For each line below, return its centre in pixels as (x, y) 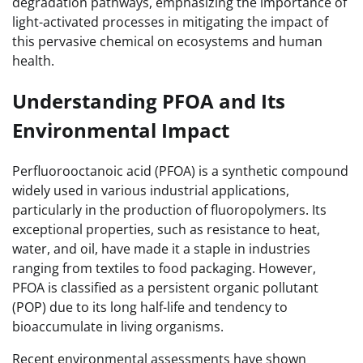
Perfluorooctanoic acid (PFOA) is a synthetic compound (180, 171)
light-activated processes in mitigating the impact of (170, 22)
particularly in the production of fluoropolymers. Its (169, 210)
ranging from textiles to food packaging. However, (164, 269)
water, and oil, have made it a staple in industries (161, 249)
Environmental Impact (121, 130)
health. (33, 61)
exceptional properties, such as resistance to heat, (166, 230)
